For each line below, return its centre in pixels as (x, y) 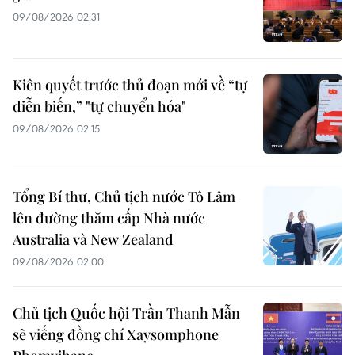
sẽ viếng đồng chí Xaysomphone (116, 335)
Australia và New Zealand (93, 240)
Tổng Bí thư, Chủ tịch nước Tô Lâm (124, 197)
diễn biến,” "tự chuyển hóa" (99, 107)
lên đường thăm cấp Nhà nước (109, 218)
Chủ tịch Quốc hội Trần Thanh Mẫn (126, 313)
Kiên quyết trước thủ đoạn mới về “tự (130, 85)
